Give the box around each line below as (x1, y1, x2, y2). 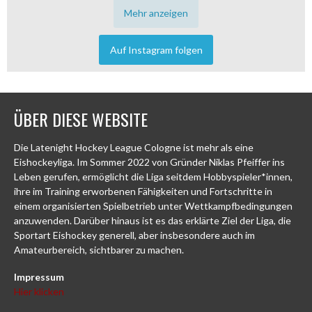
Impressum (14, 270, 64, 283)
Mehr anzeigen (124, 6, 188, 19)
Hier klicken (14, 285, 64, 297)
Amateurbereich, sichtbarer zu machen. (14, 244, 184, 256)
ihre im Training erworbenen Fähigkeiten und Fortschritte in (14, 185, 272, 198)
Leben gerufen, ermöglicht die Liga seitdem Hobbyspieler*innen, (14, 171, 292, 183)
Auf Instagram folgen (109, 44, 203, 56)
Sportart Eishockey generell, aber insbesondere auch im (14, 229, 255, 242)
